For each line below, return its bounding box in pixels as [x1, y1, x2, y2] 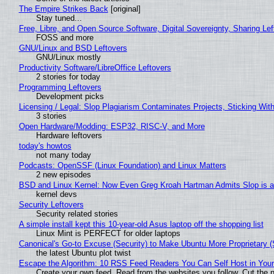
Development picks [35, 91, 104, 101]
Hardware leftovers [35, 130, 102, 140]
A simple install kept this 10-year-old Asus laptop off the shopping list [18, 219, 264, 229]
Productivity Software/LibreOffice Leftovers [18, 62, 171, 72]
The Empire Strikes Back [18, 4, 108, 13]
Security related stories [35, 209, 118, 218]
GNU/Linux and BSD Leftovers [18, 43, 127, 53]
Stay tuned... [35, 13, 82, 23]
